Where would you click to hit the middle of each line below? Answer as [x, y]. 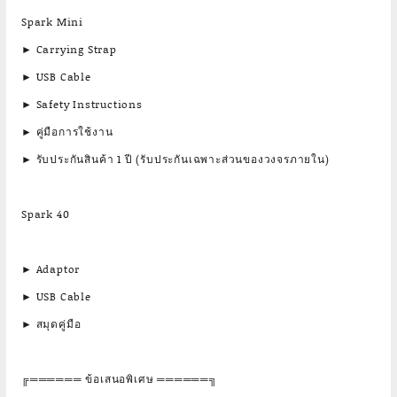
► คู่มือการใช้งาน [67, 132]
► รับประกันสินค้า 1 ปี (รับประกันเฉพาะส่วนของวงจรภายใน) [175, 159]
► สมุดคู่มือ [51, 324]
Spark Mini [52, 22]
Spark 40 [46, 214]
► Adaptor [51, 269]
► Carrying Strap [69, 49]
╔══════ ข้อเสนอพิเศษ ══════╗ [120, 379]
